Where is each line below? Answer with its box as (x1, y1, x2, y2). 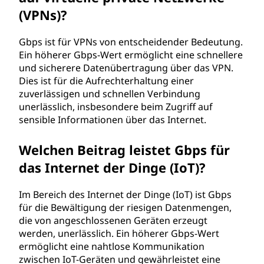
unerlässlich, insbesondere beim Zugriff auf (19, 100, 213, 113)
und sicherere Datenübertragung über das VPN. (19, 61, 233, 74)
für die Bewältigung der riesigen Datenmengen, (19, 201, 232, 214)
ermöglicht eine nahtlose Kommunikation (19, 240, 204, 253)
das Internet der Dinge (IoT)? (19, 159, 206, 176)
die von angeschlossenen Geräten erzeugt (19, 214, 207, 227)
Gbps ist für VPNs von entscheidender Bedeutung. (19, 35, 243, 48)
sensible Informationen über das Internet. (19, 113, 206, 126)
